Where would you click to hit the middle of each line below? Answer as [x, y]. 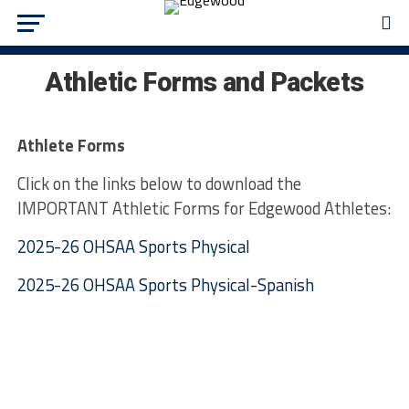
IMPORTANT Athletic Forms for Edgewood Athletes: [204, 208]
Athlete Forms [71, 145]
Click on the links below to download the [159, 184]
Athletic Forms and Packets [204, 82]
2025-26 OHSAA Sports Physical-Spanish [165, 285]
